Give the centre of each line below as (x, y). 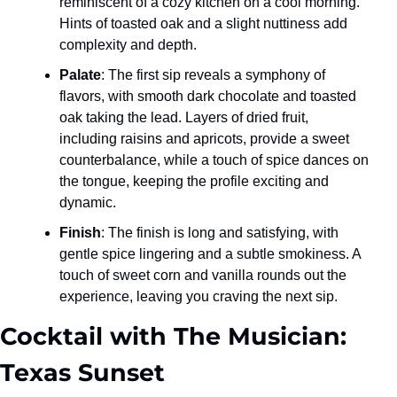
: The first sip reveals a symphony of (213, 74)
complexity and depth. (128, 44)
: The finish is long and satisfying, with (220, 232)
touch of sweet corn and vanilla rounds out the (203, 275)
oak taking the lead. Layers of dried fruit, (184, 117)
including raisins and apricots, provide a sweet (204, 138)
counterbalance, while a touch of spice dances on (214, 160)
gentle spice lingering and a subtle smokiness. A (210, 253)
